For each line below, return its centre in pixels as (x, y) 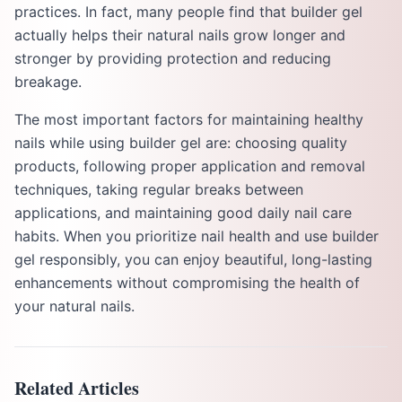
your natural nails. (74, 306)
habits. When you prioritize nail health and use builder (197, 236)
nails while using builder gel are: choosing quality (181, 143)
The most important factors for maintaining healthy (189, 119)
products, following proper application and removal (190, 166)
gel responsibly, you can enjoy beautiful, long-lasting (193, 259)
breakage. (48, 82)
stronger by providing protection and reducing (173, 58)
